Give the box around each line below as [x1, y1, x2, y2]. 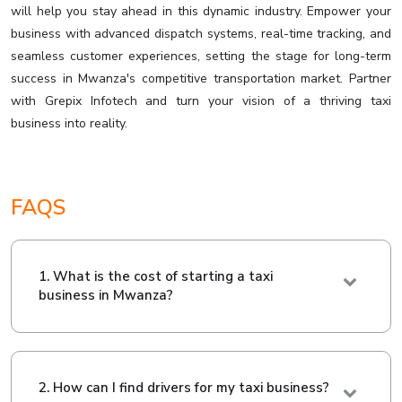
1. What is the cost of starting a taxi [39, 267, 273, 286]
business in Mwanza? [39, 286, 173, 305]
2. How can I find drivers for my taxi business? [39, 379, 329, 398]
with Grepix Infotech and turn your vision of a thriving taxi [11, 92, 391, 110]
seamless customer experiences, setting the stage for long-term [11, 48, 391, 66]
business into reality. [11, 115, 127, 133]
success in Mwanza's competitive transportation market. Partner [11, 70, 391, 88]
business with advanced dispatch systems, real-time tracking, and [11, 25, 391, 43]
